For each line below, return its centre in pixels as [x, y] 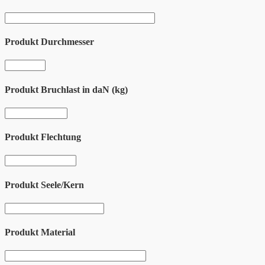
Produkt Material [40, 232]
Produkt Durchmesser [49, 42]
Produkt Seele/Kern [44, 185]
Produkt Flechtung [43, 137]
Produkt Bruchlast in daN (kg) [66, 89]
